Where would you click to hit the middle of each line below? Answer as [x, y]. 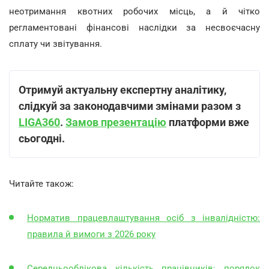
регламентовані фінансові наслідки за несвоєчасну [134, 27]
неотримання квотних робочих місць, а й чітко [134, 11]
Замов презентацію [116, 122]
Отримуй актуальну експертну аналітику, [122, 89]
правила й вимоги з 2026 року [91, 234]
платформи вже [208, 122]
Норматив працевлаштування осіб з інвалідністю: [144, 218]
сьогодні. [42, 138]
